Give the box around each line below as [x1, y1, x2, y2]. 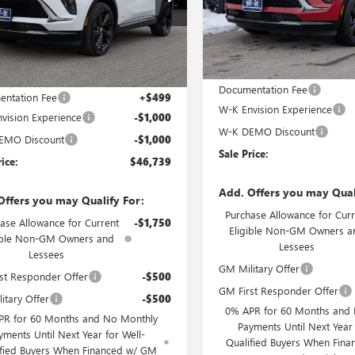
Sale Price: [219, 146, 269, 160]
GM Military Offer [219, 261, 300, 275]
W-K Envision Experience [219, 101, 333, 116]
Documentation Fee [219, 82, 308, 96]
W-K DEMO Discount [219, 124, 315, 138]
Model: [219, 6, 251, 20]
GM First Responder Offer [219, 283, 339, 297]
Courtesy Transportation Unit [225, 40, 345, 52]
